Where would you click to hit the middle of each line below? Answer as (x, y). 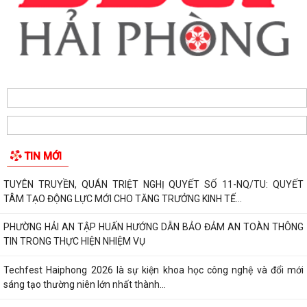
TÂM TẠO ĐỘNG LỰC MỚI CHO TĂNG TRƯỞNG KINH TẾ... (123, 283)
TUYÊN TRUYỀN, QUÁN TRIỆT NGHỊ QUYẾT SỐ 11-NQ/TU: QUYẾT (153, 268)
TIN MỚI (43, 240)
